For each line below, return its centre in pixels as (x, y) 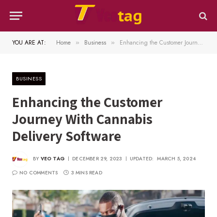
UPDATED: (142, 159)
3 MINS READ (86, 173)
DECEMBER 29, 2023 (97, 159)
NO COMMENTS (39, 173)
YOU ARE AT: (29, 43)
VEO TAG (53, 159)
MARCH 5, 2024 (177, 159)
